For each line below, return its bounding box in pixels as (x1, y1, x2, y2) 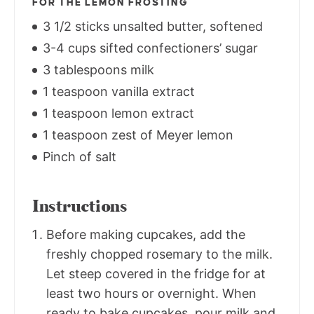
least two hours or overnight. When (46, 285, 257, 301)
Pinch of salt (39, 149, 116, 164)
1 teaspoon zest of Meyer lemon (39, 127, 233, 142)
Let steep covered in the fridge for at (46, 266, 266, 281)
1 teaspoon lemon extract (39, 105, 194, 121)
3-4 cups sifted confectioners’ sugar (39, 40, 258, 55)
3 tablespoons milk (39, 62, 154, 77)
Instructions (32, 194, 128, 218)
